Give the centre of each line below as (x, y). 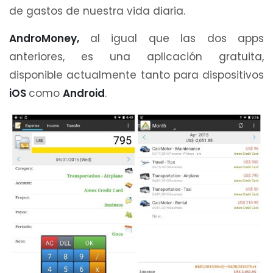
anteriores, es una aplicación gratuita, (136, 56)
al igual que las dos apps (177, 38)
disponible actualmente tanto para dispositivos (136, 75)
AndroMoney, (50, 38)
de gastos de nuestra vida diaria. (97, 11)
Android (84, 93)
